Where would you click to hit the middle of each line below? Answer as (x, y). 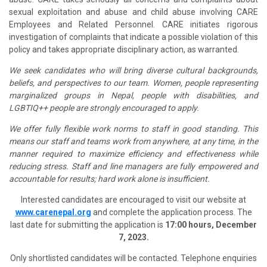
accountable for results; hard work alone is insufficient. (109, 178)
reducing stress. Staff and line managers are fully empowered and (133, 166)
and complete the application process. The (171, 212)
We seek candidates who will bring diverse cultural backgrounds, (133, 70)
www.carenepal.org (53, 212)
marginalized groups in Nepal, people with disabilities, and (133, 95)
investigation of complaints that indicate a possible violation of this (133, 37)
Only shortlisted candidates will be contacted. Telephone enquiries (133, 258)
